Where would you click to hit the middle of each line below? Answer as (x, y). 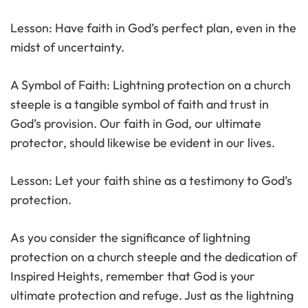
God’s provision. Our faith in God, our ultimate (136, 124)
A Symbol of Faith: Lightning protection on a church (151, 85)
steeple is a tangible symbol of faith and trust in (140, 104)
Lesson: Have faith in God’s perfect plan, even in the (153, 28)
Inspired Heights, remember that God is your (133, 276)
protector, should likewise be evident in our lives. (143, 143)
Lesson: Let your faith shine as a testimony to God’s (151, 181)
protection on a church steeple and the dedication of (154, 257)
